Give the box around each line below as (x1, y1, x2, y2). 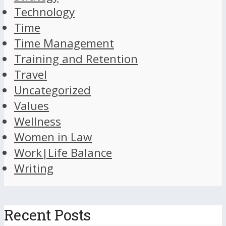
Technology (14, 4, 75, 20)
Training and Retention (14, 50, 138, 67)
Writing (14, 160, 53, 176)
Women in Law (14, 129, 92, 145)
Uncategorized (14, 82, 91, 98)
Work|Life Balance (14, 144, 112, 160)
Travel (14, 66, 47, 82)
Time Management (14, 35, 114, 51)
